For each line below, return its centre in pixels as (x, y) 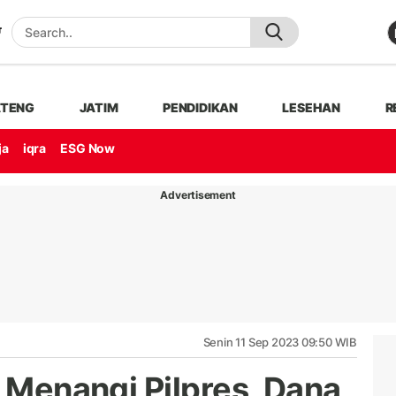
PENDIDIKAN (200, 107)
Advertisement (198, 194)
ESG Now (88, 148)
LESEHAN (311, 107)
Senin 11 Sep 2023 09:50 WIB (280, 342)
